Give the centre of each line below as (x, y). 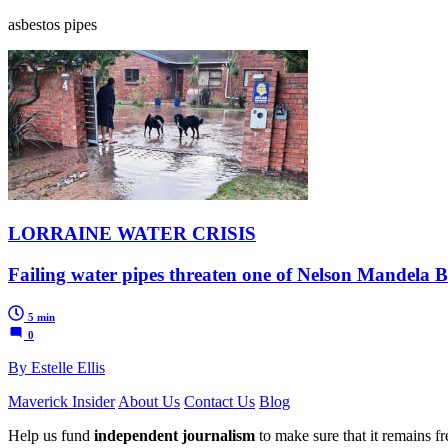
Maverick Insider (61, 401)
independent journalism (174, 435)
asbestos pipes (52, 25)
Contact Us (219, 401)
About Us (149, 401)
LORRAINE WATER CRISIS (132, 234)
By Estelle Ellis (56, 367)
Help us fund (51, 435)
